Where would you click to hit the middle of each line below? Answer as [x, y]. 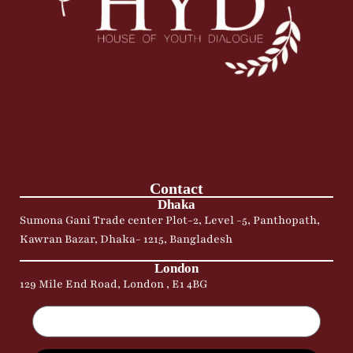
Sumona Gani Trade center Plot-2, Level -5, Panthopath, [170, 221]
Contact [176, 189]
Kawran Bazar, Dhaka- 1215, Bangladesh [126, 240]
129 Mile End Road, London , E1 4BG [114, 284]
